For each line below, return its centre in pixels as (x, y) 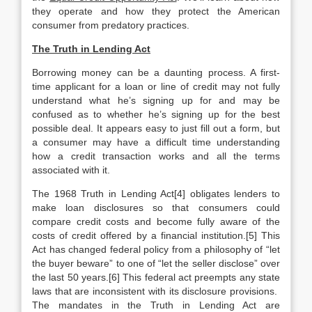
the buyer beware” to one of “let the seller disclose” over (156, 263)
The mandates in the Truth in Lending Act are (156, 305)
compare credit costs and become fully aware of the (156, 221)
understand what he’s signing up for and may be (156, 100)
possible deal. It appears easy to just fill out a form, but (156, 128)
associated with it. (71, 170)
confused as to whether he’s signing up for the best (156, 114)
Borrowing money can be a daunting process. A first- (156, 72)
